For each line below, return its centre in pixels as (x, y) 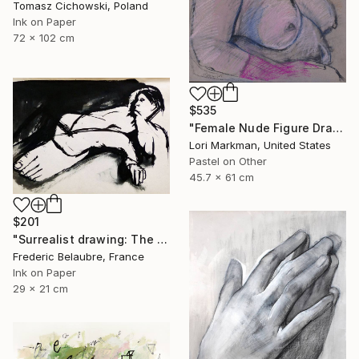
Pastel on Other (228, 161)
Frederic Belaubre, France (79, 256)
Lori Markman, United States (260, 145)
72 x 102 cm (44, 37)
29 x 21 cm (40, 288)
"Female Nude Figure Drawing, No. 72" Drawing (337, 128)
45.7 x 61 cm (222, 177)
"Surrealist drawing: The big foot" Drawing (163, 239)
